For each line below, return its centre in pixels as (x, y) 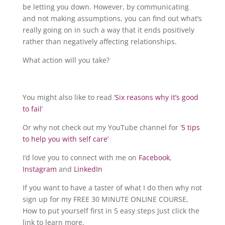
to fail (32, 109)
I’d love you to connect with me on (80, 158)
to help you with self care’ (65, 139)
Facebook (154, 158)
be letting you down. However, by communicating (105, 7)
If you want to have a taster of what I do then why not (112, 188)
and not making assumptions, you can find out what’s (112, 19)
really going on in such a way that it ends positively (108, 30)
